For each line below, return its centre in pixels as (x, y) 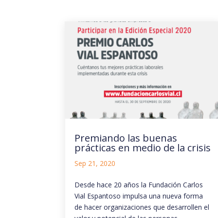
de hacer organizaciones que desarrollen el (142, 207)
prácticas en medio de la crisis (143, 148)
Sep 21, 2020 (95, 163)
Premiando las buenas (126, 138)
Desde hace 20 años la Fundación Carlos (139, 185)
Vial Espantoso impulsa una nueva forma (139, 196)
